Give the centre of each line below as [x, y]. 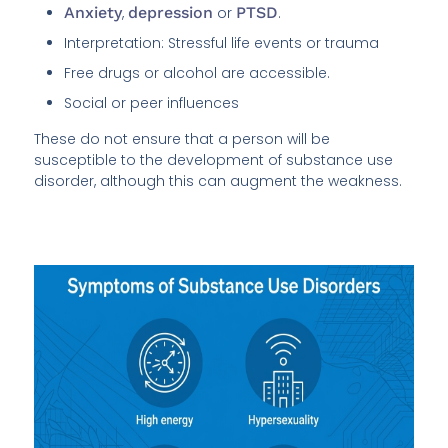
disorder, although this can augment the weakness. [218, 181]
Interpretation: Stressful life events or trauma [222, 43]
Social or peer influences [152, 103]
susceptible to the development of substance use [214, 160]
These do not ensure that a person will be [182, 139]
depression [171, 13]
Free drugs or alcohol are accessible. [197, 73]
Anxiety [93, 13]
